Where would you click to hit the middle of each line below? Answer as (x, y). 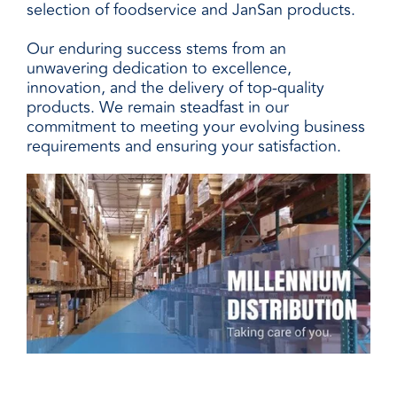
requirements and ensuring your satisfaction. (184, 146)
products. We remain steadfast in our (158, 107)
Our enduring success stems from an (156, 49)
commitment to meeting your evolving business (196, 127)
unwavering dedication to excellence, (159, 68)
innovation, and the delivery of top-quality (175, 88)
